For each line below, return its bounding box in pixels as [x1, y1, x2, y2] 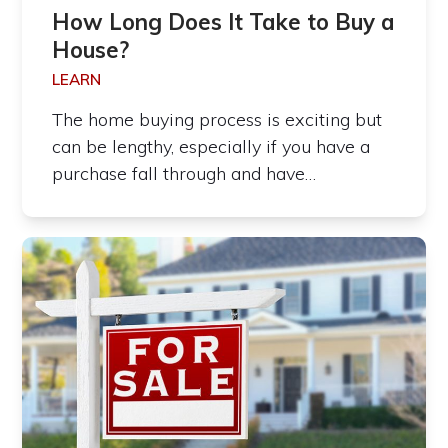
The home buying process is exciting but [52, 108, 383, 132]
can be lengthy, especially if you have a [52, 135, 371, 159]
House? [52, 36, 130, 65]
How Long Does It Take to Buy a [52, 8, 396, 37]
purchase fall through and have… [52, 162, 317, 186]
